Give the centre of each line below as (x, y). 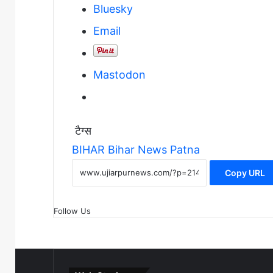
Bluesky (113, 9)
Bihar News (137, 150)
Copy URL (245, 172)
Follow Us (72, 211)
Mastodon (119, 75)
